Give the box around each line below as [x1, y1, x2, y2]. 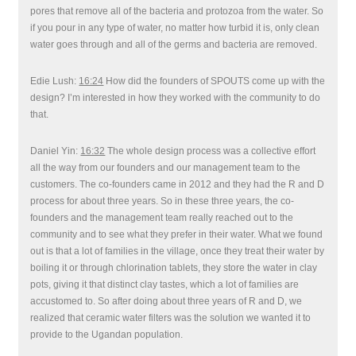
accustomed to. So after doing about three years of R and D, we [30, 296, 303, 307]
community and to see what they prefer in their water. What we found [30, 229, 323, 240]
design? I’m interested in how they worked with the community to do [30, 92, 321, 103]
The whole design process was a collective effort [105, 145, 316, 157]
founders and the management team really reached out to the [30, 212, 294, 223]
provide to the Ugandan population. [30, 329, 184, 340]
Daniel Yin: [30, 145, 81, 157]
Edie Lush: [30, 75, 79, 87]
